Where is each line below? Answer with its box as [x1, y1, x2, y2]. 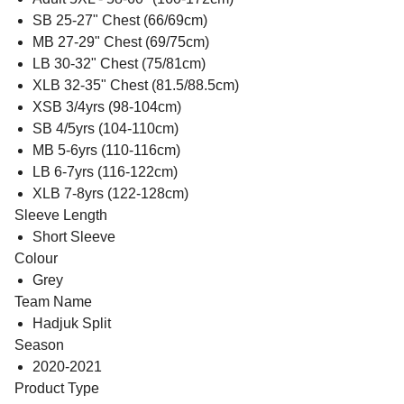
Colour [14, 251, 58, 267]
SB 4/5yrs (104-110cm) [32, 121, 179, 137]
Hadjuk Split [32, 316, 111, 332]
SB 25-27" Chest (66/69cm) [32, 13, 207, 29]
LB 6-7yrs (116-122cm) [32, 164, 178, 180]
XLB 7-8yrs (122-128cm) [32, 186, 188, 202]
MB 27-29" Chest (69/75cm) [32, 34, 209, 50]
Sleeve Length [14, 207, 107, 224]
